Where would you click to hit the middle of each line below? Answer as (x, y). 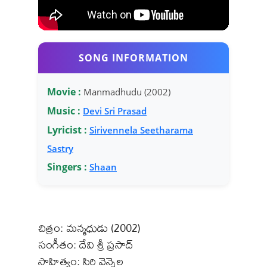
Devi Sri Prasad (115, 111)
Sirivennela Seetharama (141, 130)
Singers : (67, 167)
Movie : (64, 91)
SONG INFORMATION (133, 58)
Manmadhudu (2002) (126, 91)
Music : (64, 111)
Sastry (60, 148)
